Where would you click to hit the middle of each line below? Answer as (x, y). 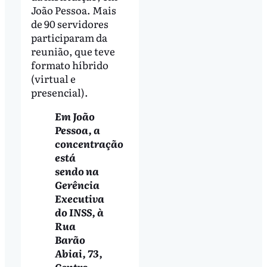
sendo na (77, 170)
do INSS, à (79, 212)
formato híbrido (69, 64)
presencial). (59, 92)
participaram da (69, 37)
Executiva (79, 198)
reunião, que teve (73, 51)
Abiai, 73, (78, 253)
